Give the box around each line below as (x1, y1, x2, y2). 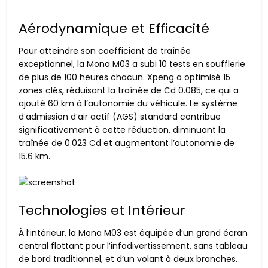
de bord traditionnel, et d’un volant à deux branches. (19, 252, 238, 265)
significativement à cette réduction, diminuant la (19, 124, 226, 136)
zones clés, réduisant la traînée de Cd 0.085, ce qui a (19, 84, 239, 97)
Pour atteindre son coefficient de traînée (19, 45, 191, 57)
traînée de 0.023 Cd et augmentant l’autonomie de (19, 137, 235, 150)
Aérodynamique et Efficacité (19, 19, 210, 38)
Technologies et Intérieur (19, 200, 186, 220)
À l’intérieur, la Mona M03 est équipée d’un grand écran (19, 226, 248, 239)
